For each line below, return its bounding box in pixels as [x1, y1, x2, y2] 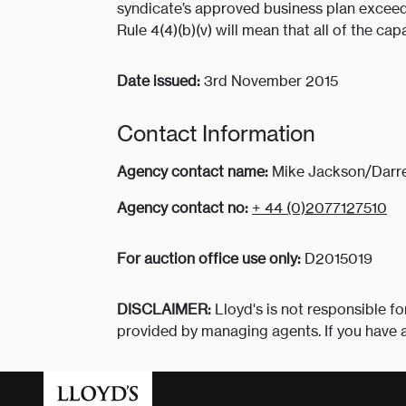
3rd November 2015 [200, 72, 338, 91]
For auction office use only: [117, 249, 301, 268]
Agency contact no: [117, 198, 248, 217]
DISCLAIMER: [117, 300, 211, 319]
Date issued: [117, 72, 200, 91]
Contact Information [117, 121, 315, 147]
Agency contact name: [117, 162, 268, 181]
